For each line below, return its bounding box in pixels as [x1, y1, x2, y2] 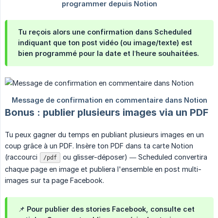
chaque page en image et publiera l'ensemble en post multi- [5, 165, 201, 174]
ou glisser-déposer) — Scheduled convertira [61, 153, 207, 162]
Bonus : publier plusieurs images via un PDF [5, 107, 208, 119]
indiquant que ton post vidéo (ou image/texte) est [18, 38, 192, 47]
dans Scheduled [133, 28, 192, 36]
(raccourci [5, 153, 39, 162]
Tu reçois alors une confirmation [18, 28, 133, 36]
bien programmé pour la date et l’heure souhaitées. [18, 49, 199, 58]
